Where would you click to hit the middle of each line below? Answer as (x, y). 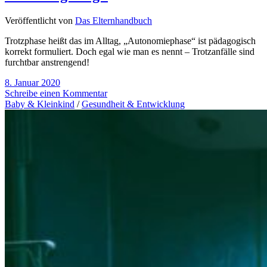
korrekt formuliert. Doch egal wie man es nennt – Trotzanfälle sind (130, 52)
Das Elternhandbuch (114, 21)
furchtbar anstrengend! (47, 63)
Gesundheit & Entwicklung (133, 104)
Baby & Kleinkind (40, 104)
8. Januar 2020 (32, 83)
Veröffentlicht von (40, 21)
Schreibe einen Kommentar (56, 94)
